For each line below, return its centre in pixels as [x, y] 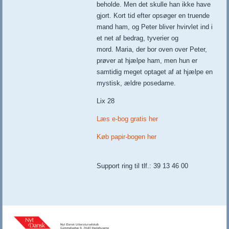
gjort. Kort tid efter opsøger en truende [153, 16]
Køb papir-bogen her [127, 137]
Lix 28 [106, 101]
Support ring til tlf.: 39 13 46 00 [143, 166]
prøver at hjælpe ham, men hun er [147, 61]
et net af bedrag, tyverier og [138, 38]
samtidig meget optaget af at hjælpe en [155, 72]
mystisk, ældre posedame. [136, 83]
